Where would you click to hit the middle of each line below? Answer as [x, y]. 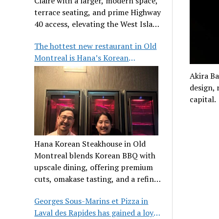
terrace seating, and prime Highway [98, 12]
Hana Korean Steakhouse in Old [90, 143]
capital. [203, 99]
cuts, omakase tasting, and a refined [99, 179]
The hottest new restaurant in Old [96, 46]
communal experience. [75, 190]
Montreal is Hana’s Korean [82, 57]
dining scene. [58, 35]
